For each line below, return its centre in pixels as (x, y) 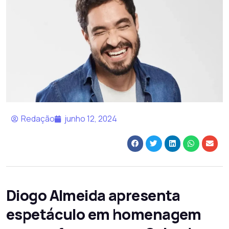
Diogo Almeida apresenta (93, 195)
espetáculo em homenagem (104, 214)
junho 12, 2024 (91, 119)
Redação (38, 119)
